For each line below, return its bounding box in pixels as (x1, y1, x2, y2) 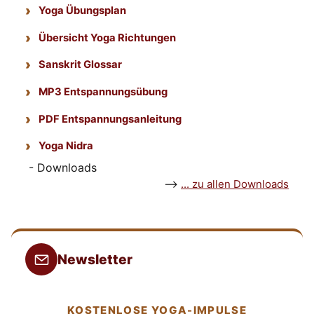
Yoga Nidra (39, 139, 94, 153)
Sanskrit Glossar (39, 58, 123, 71)
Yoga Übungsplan (39, 4, 127, 18)
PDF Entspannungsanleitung (39, 112, 182, 125)
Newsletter (57, 251, 132, 268)
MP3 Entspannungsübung (39, 86, 168, 98)
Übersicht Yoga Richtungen (39, 31, 177, 44)
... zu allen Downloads (181, 177, 289, 191)
